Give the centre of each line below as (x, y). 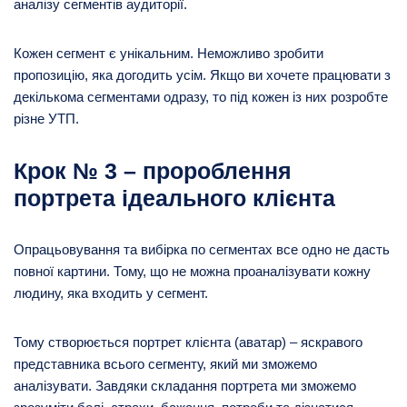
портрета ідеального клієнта (174, 198)
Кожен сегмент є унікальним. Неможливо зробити (169, 53)
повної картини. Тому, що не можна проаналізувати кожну (192, 271)
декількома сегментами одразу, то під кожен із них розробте (201, 96)
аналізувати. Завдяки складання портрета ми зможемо (185, 385)
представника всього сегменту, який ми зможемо (165, 363)
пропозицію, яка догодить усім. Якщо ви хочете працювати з (202, 74)
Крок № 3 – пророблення (153, 170)
